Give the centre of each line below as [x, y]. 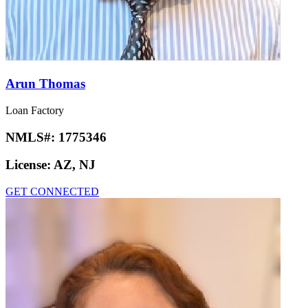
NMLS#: [32, 137]
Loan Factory [35, 110]
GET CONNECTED [52, 191]
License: [30, 165]
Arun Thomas [45, 84]
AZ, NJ [75, 165]
